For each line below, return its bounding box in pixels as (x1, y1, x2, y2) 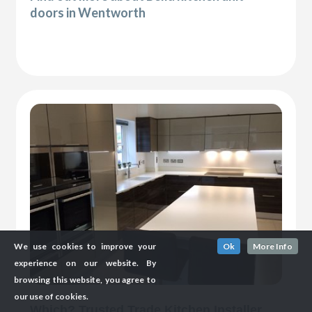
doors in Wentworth (30, 5, 146, 21)
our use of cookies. (14, 291, 88, 302)
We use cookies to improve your (14, 241, 156, 251)
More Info (253, 241, 292, 251)
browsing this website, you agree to (14, 274, 156, 285)
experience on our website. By (14, 258, 156, 268)
